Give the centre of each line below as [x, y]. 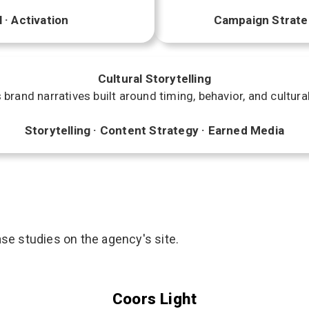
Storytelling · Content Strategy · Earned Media [154, 130]
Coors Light [154, 299]
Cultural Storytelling [154, 79]
